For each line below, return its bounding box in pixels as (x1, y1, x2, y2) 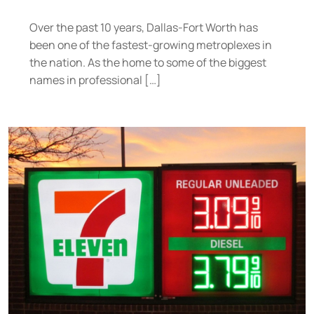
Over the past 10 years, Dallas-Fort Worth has (29, 20, 258, 36)
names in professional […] (29, 72, 161, 88)
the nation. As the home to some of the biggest (29, 55, 266, 71)
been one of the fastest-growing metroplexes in (29, 37, 272, 53)
